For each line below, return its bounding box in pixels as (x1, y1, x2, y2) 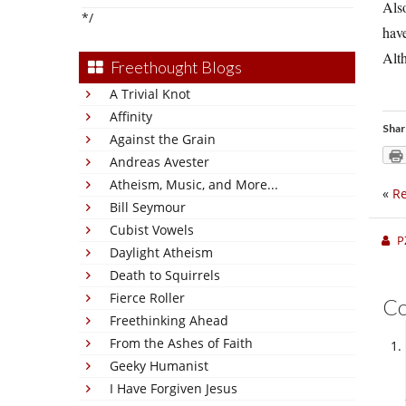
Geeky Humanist (110, 357, 208, 374)
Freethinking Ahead (110, 312, 228, 329)
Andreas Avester (110, 153, 209, 170)
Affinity (110, 108, 152, 125)
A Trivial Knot (110, 85, 190, 102)
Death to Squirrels (110, 266, 220, 284)
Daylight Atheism (110, 244, 213, 261)
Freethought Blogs (111, 57, 242, 77)
